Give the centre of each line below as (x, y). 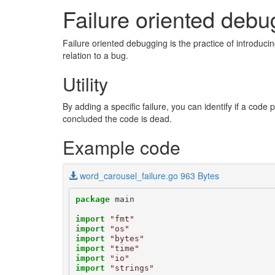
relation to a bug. (95, 55)
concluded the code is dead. (117, 118)
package (92, 199)
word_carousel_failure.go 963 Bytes (149, 176)
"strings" (132, 268)
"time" (124, 248)
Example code (122, 147)
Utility (85, 84)
